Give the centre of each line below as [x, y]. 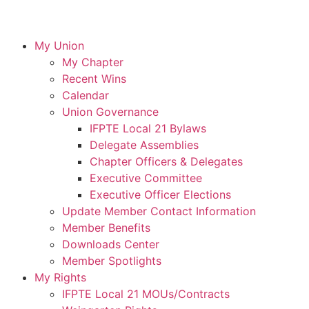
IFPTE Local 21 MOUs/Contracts [146, 294]
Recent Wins [94, 79]
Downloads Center [111, 244]
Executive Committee [146, 178]
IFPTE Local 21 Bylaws [148, 128]
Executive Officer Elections [160, 195]
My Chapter [93, 62]
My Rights [60, 277]
